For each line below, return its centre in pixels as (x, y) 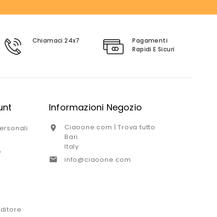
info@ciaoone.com (98, 160)
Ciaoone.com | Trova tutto (110, 127)
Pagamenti (150, 41)
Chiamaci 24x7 (56, 41)
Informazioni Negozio (95, 108)
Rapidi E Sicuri (154, 49)
